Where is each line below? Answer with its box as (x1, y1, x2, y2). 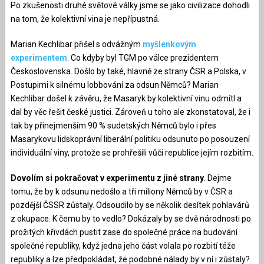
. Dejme (203, 173, 232, 183)
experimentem (10, 52, 67, 62)
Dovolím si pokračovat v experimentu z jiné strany (10, 173, 204, 183)
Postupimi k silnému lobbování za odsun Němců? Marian (10, 80, 219, 90)
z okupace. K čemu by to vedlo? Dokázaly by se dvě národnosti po (10, 213, 251, 223)
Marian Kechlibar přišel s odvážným (10, 39, 143, 49)
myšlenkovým (142, 39, 196, 49)
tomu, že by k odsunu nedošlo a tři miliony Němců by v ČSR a (10, 186, 233, 196)
